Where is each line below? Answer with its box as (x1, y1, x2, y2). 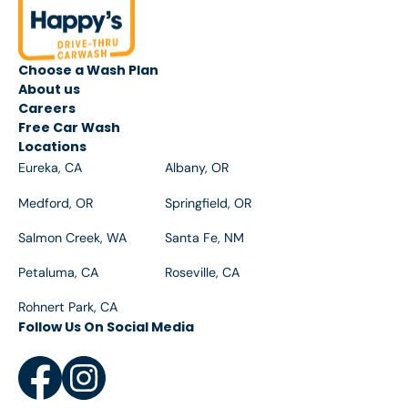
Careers (17, 99, 76, 118)
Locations (17, 138, 87, 157)
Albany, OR (165, 159, 229, 177)
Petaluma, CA (17, 264, 98, 280)
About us (17, 80, 80, 99)
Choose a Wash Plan (17, 61, 158, 80)
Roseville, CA (165, 264, 240, 280)
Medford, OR (17, 194, 93, 211)
